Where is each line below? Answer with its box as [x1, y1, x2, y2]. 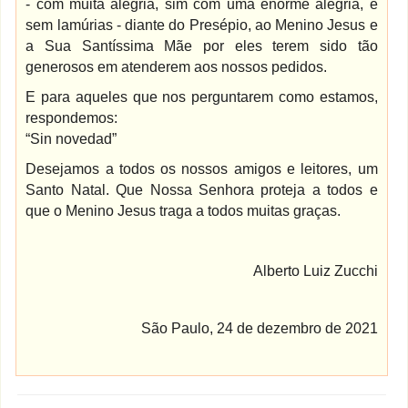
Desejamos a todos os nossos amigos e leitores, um [25, 161, 378, 177]
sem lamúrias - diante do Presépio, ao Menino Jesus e [25, 17, 378, 33]
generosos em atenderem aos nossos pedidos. [25, 59, 328, 75]
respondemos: [25, 110, 118, 126]
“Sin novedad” [25, 131, 117, 147]
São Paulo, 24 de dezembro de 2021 [140, 321, 378, 336]
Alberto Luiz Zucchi [252, 263, 378, 279]
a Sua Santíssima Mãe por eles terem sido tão [25, 38, 378, 54]
